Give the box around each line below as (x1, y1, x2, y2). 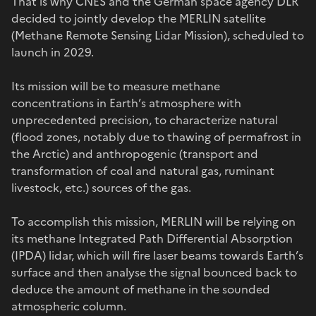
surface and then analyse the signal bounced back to (11, 263, 297, 281)
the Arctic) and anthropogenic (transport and (11, 145, 258, 162)
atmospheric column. (11, 297, 126, 315)
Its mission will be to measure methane (11, 77, 220, 95)
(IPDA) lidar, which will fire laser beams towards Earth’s (11, 246, 303, 264)
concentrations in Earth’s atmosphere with (11, 94, 241, 111)
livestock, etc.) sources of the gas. (11, 178, 191, 196)
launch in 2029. (11, 43, 94, 61)
